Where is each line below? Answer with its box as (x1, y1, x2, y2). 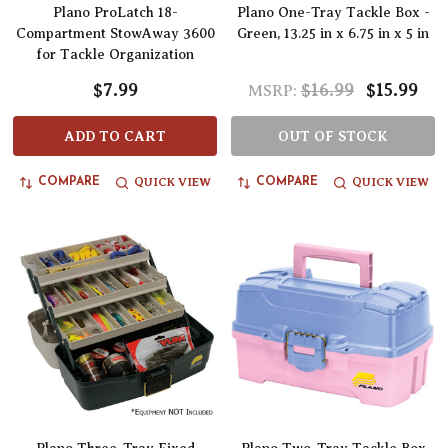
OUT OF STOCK (278, 128, 388, 145)
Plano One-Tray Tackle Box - (236, 5, 430, 21)
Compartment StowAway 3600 (15, 26, 215, 42)
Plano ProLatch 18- (52, 5, 178, 21)
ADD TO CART (64, 128, 166, 145)
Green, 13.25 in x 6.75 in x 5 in (237, 26, 429, 42)
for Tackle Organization (36, 47, 194, 63)
